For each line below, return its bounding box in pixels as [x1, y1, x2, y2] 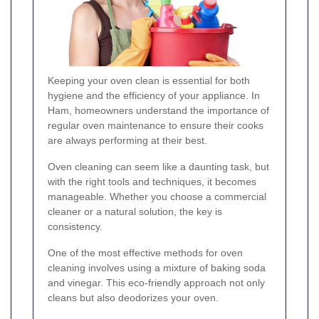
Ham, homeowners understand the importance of [48, 104, 269, 116]
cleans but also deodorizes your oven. [48, 291, 219, 303]
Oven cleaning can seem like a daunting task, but [48, 160, 269, 172]
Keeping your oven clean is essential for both [48, 74, 250, 86]
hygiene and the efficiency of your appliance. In [48, 89, 260, 101]
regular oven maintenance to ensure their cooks [48, 119, 263, 131]
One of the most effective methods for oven [48, 246, 243, 258]
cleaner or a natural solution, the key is [48, 205, 222, 217]
